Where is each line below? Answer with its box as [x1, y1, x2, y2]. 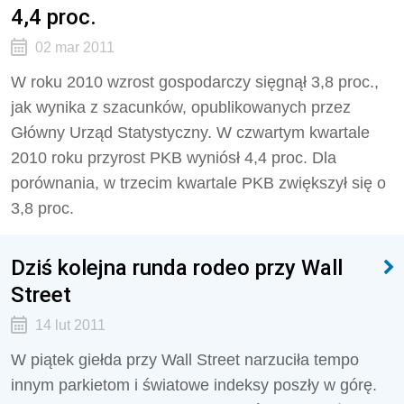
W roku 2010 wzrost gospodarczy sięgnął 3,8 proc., [11, 73, 379, 91]
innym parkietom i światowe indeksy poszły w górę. [11, 376, 377, 394]
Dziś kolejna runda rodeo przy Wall [11, 254, 343, 280]
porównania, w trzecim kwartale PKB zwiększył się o [11, 174, 386, 192]
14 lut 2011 [34, 317, 106, 333]
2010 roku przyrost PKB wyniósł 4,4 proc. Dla [11, 149, 336, 167]
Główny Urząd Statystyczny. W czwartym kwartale [11, 124, 370, 142]
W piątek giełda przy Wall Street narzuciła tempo [11, 351, 359, 369]
